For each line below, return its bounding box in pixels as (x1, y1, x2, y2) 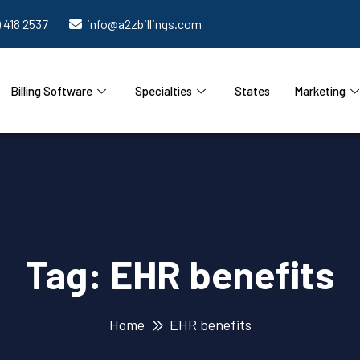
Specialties (134, 84, 192, 98)
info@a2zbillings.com (87, 16, 202, 31)
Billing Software (10, 84, 92, 98)
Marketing (293, 84, 346, 98)
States (234, 84, 270, 98)
